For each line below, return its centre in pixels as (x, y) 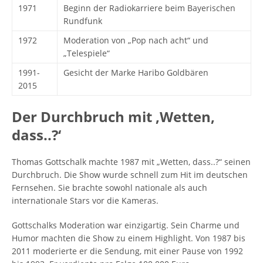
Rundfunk (83, 21)
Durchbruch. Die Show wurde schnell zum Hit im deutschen (130, 175)
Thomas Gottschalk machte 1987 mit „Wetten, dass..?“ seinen (131, 162)
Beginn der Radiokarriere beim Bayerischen (149, 8)
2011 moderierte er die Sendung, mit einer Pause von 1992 (127, 251)
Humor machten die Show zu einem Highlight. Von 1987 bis (129, 238)
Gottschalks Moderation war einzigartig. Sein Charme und (126, 225)
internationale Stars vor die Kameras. (85, 200)
